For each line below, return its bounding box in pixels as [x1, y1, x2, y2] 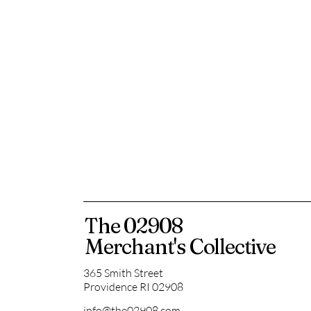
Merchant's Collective [85, 234, 276, 260]
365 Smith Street [83, 266, 163, 280]
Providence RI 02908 [83, 280, 183, 294]
